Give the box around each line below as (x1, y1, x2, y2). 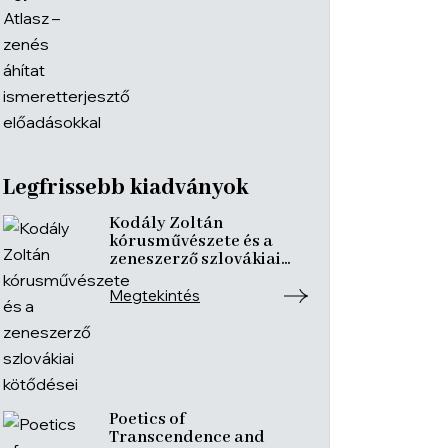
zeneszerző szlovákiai (109, 249, 281, 270)
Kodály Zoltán (109, 213, 223, 234)
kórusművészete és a (109, 231, 273, 252)
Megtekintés (110, 286, 200, 305)
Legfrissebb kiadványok (3, 174, 248, 202)
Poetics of (109, 409, 185, 430)
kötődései (109, 267, 186, 288)
